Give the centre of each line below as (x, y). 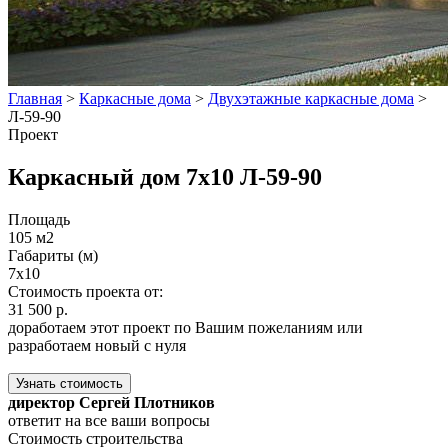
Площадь (39, 219)
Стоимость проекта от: (85, 291)
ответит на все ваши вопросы (109, 420)
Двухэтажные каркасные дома (311, 98)
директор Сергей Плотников (111, 402)
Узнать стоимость (69, 383)
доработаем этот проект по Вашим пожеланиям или (185, 327)
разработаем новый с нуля (97, 345)
